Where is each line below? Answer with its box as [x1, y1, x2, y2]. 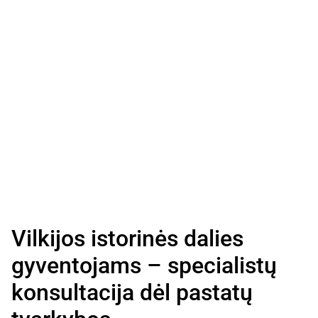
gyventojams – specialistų [11, 251, 277, 279]
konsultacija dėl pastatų [11, 278, 253, 306]
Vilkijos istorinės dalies [11, 224, 243, 252]
